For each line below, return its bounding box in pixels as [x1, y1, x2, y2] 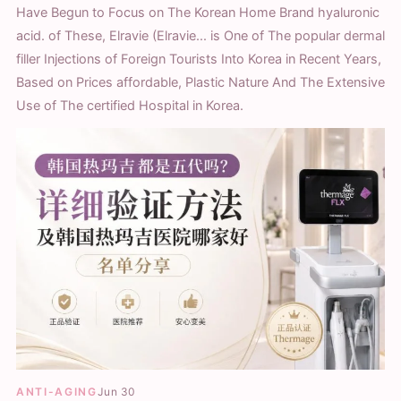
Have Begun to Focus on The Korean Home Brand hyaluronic [16, 4, 380, 21]
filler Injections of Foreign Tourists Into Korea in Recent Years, [16, 50, 381, 67]
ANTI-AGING [16, 384, 98, 398]
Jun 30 [97, 384, 136, 398]
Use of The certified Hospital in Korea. [16, 97, 243, 114]
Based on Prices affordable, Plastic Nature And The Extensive [16, 73, 385, 90]
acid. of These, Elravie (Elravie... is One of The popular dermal [16, 27, 385, 44]
